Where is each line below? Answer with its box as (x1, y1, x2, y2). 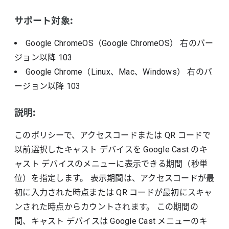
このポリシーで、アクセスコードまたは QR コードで (14, 130, 211, 140)
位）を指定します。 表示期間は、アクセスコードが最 (14, 173, 215, 183)
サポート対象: (14, 15, 73, 27)
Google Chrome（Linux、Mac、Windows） (26, 67, 188, 77)
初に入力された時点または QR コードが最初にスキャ (14, 188, 213, 197)
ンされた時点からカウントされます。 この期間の (14, 202, 198, 212)
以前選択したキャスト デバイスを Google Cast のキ (14, 145, 208, 154)
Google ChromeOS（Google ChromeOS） (26, 38, 180, 48)
